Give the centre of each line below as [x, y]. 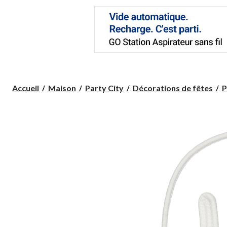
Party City [104, 88]
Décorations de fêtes [173, 88]
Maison [62, 88]
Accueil [26, 88]
